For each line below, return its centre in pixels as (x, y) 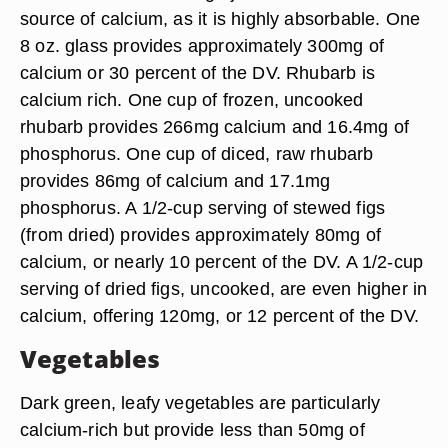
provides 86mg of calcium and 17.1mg (175, 180)
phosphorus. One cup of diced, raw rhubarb (197, 153)
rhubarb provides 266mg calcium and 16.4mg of (215, 126)
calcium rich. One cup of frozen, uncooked (192, 99)
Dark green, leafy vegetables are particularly (200, 402)
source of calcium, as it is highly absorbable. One (220, 18)
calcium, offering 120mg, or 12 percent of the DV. (220, 315)
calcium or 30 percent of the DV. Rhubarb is (197, 72)
